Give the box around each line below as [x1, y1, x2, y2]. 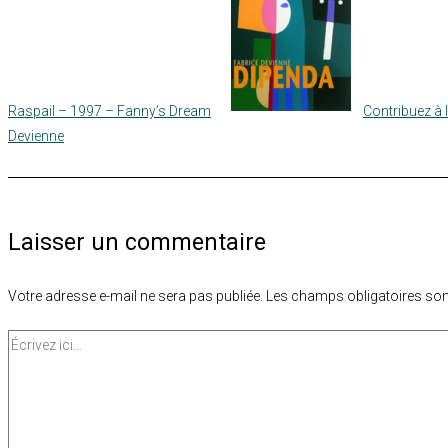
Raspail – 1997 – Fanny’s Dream [8, 102, 211, 119]
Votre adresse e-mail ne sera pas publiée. [8, 287, 263, 304]
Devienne [8, 127, 64, 144]
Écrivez [7, 332, 52, 349]
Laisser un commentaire [8, 228, 266, 256]
